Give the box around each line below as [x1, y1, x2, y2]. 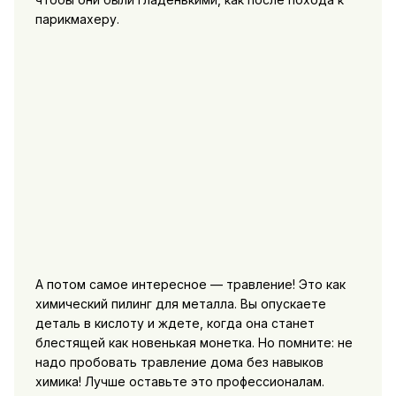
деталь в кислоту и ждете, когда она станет [34, 315, 315, 331]
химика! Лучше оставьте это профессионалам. [34, 373, 324, 389]
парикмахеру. [34, 11, 119, 27]
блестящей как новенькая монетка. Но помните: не [34, 334, 353, 350]
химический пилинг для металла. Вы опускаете [34, 295, 326, 311]
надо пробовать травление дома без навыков [34, 354, 324, 369]
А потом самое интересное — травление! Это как [34, 276, 346, 292]
